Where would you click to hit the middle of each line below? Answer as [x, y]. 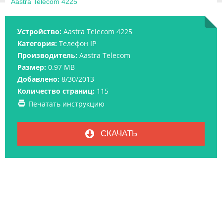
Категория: [37, 44]
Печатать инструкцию [66, 104]
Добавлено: [38, 79]
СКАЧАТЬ [117, 134]
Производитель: [47, 55]
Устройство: [39, 32]
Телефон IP [78, 44]
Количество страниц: [56, 91]
